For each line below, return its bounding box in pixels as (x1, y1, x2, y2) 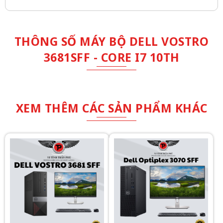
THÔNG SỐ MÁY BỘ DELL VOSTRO (14, 33, 209, 49)
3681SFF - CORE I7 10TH (43, 49, 180, 65)
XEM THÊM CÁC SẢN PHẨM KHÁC (15, 100, 208, 116)
